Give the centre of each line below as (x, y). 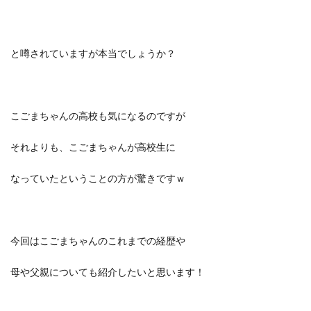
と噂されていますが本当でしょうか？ (93, 53)
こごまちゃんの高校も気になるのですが (98, 116)
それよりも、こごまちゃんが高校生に (93, 147)
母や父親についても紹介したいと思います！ (108, 272)
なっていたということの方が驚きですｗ (98, 178)
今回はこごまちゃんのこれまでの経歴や (98, 241)
